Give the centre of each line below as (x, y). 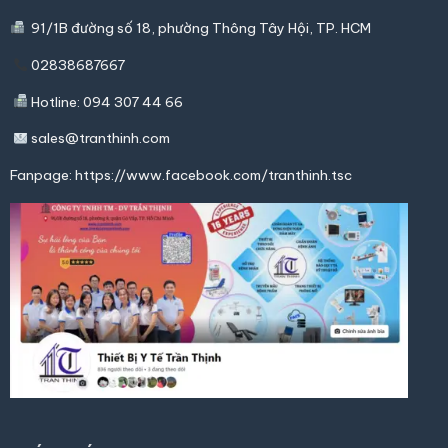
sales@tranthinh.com (99, 138)
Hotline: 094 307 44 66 (106, 101)
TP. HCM (344, 28)
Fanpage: (42, 175)
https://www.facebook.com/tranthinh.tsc (213, 175)
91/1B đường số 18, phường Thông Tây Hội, (171, 28)
